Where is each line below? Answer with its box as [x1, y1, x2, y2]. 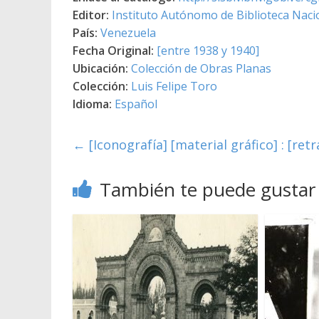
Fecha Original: [73, 42, 154, 58]
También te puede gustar [100, 176, 315, 202]
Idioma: [73, 95, 112, 112]
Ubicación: [73, 60, 128, 76]
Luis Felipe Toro [131, 78, 217, 94]
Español [115, 95, 157, 112]
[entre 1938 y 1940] [157, 42, 259, 58]
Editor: [73, 6, 109, 23]
